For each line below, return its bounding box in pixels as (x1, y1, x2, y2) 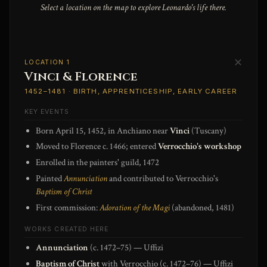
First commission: (36, 201, 100, 213)
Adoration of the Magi (100, 201, 170, 213)
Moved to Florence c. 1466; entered (36, 141, 159, 153)
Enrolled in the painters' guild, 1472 (36, 157, 160, 169)
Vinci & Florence (24, 68, 138, 85)
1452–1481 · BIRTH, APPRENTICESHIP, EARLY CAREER (24, 86, 238, 95)
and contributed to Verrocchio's (107, 173, 219, 185)
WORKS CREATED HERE (24, 225, 109, 233)
